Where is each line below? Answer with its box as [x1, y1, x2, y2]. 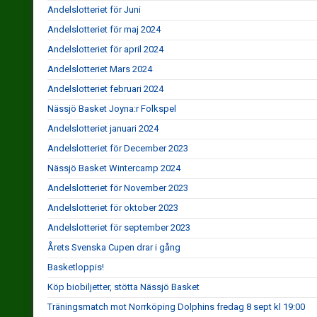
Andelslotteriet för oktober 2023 [47, 202, 178, 213]
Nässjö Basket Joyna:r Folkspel [47, 103, 176, 114]
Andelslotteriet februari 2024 [47, 83, 163, 94]
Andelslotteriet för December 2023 [47, 143, 188, 154]
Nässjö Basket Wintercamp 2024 [47, 163, 180, 173]
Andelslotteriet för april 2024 [47, 44, 163, 54]
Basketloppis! [47, 262, 104, 272]
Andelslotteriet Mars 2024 [47, 64, 152, 74]
